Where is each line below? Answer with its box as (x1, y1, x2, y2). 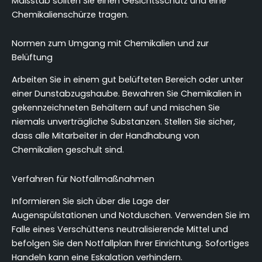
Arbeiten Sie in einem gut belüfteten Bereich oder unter (12, 74, 243, 86)
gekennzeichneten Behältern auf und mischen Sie (12, 102, 220, 114)
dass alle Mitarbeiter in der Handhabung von (12, 130, 199, 142)
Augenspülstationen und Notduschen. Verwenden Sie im (12, 209, 250, 222)
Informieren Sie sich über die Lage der (12, 195, 170, 208)
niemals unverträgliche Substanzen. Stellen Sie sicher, (12, 116, 235, 128)
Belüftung (12, 51, 53, 64)
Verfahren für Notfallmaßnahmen (12, 173, 154, 185)
